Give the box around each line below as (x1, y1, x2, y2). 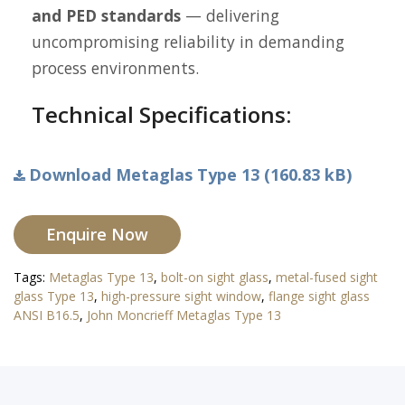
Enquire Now (46, 223, 148, 245)
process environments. (32, 57, 199, 79)
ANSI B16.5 (14, 306, 80, 324)
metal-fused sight (276, 268, 378, 286)
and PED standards (32, 5, 181, 26)
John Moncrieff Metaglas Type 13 (87, 306, 281, 324)
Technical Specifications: (32, 99, 291, 129)
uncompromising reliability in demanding (32, 31, 344, 52)
